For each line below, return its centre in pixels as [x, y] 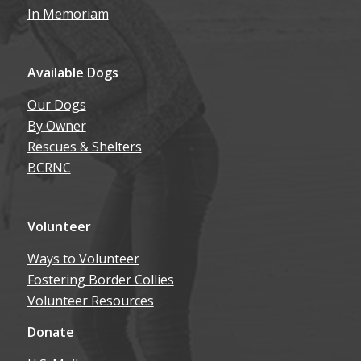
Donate [50, 332]
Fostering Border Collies [100, 279]
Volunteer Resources [90, 300]
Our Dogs [56, 104]
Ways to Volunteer [83, 258]
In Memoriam [68, 14]
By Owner [56, 125]
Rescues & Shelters [84, 146]
